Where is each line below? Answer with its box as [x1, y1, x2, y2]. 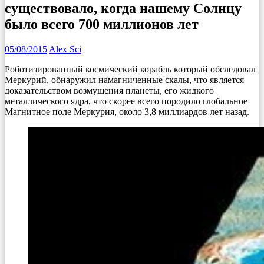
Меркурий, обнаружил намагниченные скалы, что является [5, 74, 244, 85]
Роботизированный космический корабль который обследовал [5, 64, 256, 74]
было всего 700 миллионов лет [5, 16, 199, 32]
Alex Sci [49, 44, 81, 54]
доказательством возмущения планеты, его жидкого [5, 85, 214, 95]
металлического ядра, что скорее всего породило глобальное [5, 95, 247, 106]
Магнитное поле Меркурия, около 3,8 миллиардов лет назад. [5, 106, 249, 117]
